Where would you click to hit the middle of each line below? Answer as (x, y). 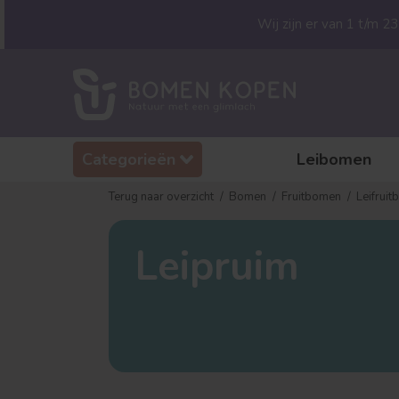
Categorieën (129, 159)
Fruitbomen (311, 197)
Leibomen (334, 159)
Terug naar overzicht (161, 197)
